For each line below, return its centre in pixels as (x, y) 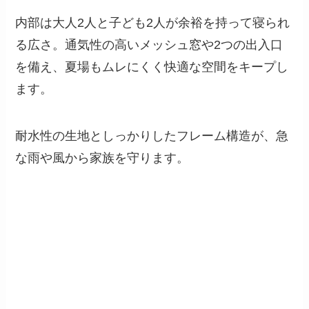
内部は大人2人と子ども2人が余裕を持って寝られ (153, 23)
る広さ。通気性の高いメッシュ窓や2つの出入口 (149, 45)
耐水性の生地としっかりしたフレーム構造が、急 (152, 136)
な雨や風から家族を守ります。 (102, 158)
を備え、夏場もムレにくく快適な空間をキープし (152, 67)
